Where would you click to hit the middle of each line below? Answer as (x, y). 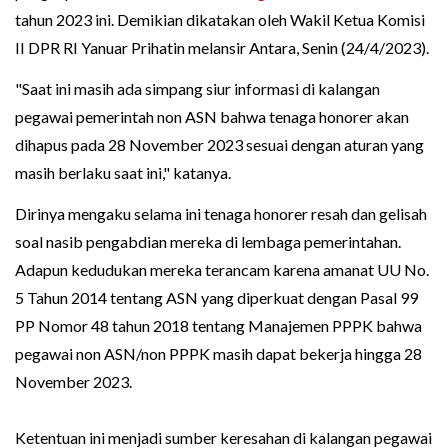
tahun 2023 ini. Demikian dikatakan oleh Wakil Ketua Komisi (220, 20)
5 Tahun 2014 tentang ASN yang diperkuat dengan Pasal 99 (216, 298)
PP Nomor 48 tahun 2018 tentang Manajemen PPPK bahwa (218, 326)
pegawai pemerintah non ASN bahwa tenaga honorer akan (212, 117)
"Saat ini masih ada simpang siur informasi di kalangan (197, 89)
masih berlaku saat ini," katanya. (123, 173)
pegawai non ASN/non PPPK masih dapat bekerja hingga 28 (218, 354)
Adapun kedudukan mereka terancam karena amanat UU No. (222, 270)
